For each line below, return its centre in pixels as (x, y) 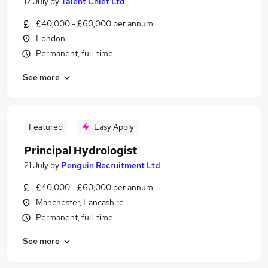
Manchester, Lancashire (80, 202)
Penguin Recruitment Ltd (111, 165)
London (51, 38)
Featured (45, 127)
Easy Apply (114, 127)
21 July (36, 165)
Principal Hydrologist (80, 150)
